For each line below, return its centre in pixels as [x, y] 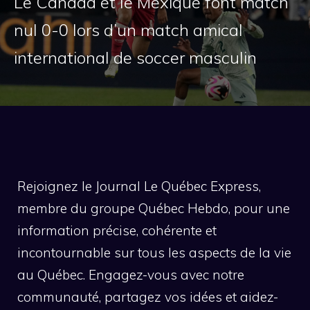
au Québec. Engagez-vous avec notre [131, 275]
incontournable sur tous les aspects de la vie [154, 253]
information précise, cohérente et [117, 231]
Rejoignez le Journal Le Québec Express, [139, 186]
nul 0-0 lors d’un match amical [128, 30]
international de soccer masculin [135, 58]
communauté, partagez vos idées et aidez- [148, 297]
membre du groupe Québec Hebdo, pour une [154, 209]
